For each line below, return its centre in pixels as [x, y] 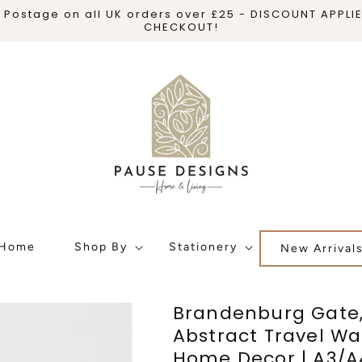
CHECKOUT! [181, 27]
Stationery [203, 247]
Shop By [101, 247]
